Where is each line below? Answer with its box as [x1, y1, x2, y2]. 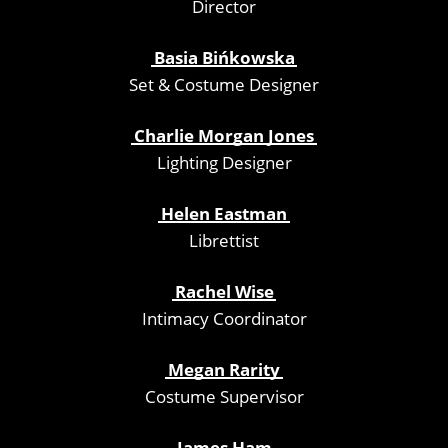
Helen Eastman [161, 201, 287, 225]
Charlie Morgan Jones [134, 123, 314, 147]
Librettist [189, 228, 259, 252]
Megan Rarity [168, 357, 280, 381]
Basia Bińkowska [153, 45, 295, 69]
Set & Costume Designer [129, 72, 319, 96]
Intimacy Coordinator [141, 306, 307, 330]
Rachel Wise [174, 279, 274, 303]
